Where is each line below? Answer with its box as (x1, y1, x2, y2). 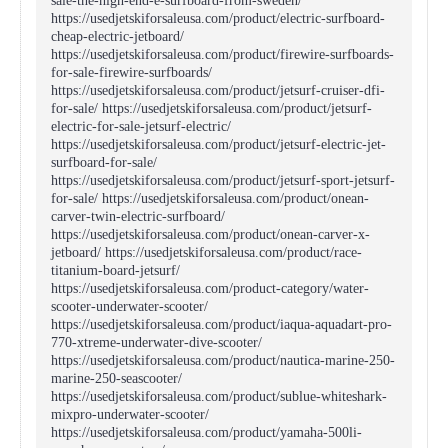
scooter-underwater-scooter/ (51, 299, 208, 314)
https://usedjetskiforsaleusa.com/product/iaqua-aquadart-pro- (51, 317, 392, 332)
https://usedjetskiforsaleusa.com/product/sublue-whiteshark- (51, 389, 387, 404)
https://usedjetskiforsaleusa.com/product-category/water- (51, 281, 369, 296)
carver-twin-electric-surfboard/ (51, 209, 225, 224)
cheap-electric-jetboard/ (51, 29, 184, 44)
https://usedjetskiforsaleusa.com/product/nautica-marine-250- (51, 353, 395, 368)
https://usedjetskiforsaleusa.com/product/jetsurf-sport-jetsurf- (51, 173, 395, 188)
